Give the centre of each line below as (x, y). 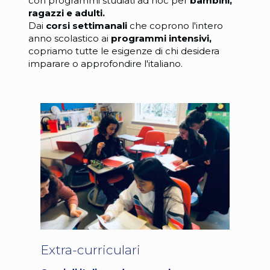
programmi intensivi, (161, 38)
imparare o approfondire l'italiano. (105, 64)
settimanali (99, 26)
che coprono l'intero (175, 26)
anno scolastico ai (69, 38)
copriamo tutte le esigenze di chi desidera (124, 51)
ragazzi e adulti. (66, 13)
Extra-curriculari (90, 250)
